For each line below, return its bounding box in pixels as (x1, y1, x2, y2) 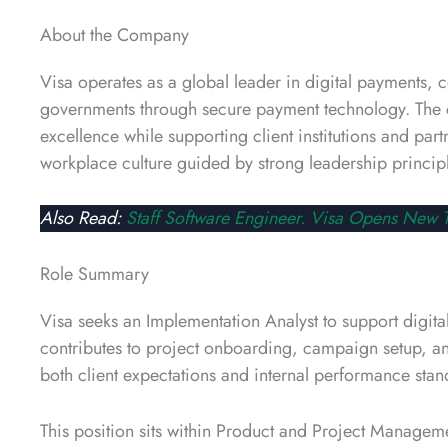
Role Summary (40, 261, 149, 288)
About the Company (40, 21, 189, 48)
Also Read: (40, 205, 126, 232)
